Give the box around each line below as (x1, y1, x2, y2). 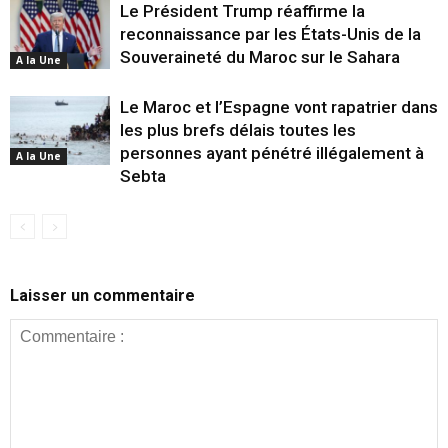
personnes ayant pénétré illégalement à (120, 142, 424, 163)
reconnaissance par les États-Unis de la (120, 23, 421, 44)
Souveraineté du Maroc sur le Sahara (120, 46, 400, 67)
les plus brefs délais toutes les (120, 119, 356, 140)
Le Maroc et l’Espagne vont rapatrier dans (120, 96, 438, 117)
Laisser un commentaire (10, 285, 195, 305)
